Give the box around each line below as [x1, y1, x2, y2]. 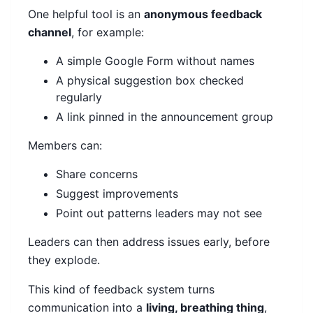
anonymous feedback [144, 7, 262, 22]
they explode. [28, 253, 100, 268]
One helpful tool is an [28, 7, 144, 22]
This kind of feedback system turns [28, 282, 214, 297]
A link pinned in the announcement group [56, 110, 273, 124]
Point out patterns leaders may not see [56, 206, 262, 221]
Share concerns [56, 167, 138, 182]
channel [28, 25, 71, 40]
